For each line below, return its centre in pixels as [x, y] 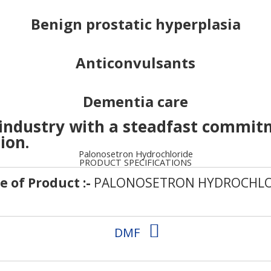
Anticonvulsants [135, 62]
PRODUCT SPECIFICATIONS [135, 162]
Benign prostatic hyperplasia [135, 24]
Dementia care [135, 101]
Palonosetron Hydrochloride [135, 154]
